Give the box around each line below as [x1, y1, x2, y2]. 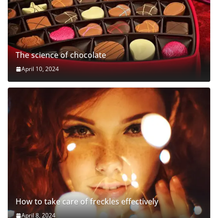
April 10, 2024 [21, 65, 59, 73]
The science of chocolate [16, 50, 106, 61]
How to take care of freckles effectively [16, 196, 158, 207]
